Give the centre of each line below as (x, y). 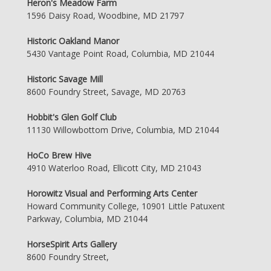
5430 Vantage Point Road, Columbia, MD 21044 (120, 54)
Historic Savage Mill (65, 79)
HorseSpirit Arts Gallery (72, 244)
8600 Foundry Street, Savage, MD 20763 (106, 92)
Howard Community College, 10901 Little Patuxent (126, 206)
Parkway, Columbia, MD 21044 (87, 219)
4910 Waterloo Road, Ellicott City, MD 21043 (114, 168)
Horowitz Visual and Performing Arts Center (112, 194)
